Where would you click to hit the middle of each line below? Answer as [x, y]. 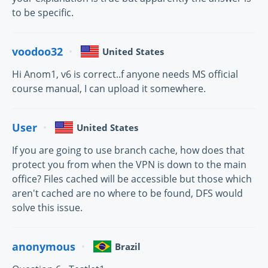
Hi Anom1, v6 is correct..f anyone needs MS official [125, 74]
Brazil [128, 247]
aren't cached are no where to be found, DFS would [127, 194]
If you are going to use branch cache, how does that [128, 150]
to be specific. [43, 13]
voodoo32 [37, 51]
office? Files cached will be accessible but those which [132, 179]
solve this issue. [47, 208]
